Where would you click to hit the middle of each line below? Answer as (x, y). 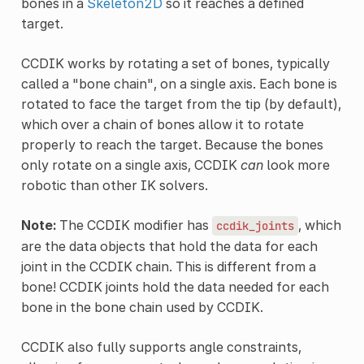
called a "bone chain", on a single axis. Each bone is (179, 83)
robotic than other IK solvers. (114, 185)
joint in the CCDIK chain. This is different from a (168, 266)
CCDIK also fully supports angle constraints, (161, 347)
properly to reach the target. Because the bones (172, 144)
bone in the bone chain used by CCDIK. (142, 307)
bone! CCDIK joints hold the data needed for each (175, 286)
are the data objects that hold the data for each (169, 246)
